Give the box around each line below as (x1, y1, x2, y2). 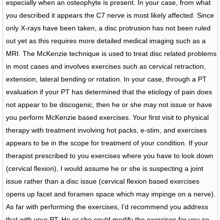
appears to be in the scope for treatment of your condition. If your (5, 139, 208, 147)
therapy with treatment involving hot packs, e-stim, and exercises (5, 126, 207, 134)
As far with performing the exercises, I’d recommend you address (5, 203, 208, 211)
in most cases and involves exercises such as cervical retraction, (5, 62, 206, 70)
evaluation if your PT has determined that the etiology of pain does (5, 88, 212, 96)
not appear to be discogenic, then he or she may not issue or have (5, 101, 212, 109)
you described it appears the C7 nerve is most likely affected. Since (5, 11, 214, 19)
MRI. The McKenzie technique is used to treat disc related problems (5, 50, 217, 57)
